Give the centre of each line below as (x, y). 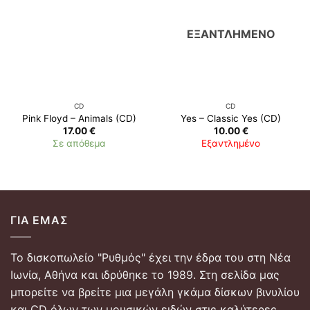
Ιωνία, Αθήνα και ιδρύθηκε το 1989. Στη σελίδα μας (145, 275)
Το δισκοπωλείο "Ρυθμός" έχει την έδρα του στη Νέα (151, 258)
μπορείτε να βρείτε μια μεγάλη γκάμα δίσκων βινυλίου (155, 292)
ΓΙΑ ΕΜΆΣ (39, 220)
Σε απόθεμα (79, 144)
